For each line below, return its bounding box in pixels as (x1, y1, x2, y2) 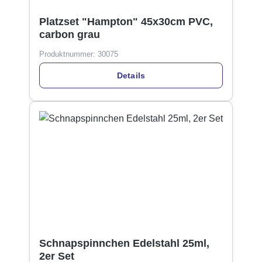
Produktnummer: (39, 50, 98, 59)
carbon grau (39, 29, 100, 41)
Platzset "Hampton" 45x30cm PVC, (39, 16, 213, 28)
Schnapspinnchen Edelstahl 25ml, (39, 237, 209, 250)
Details (116, 70, 146, 80)
